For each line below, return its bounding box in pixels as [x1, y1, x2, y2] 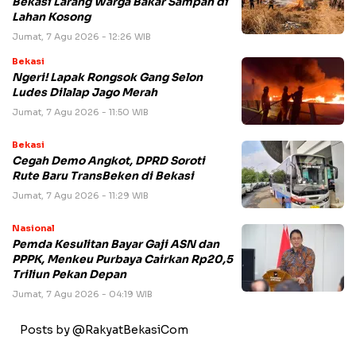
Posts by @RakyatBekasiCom [20, 322, 188, 337]
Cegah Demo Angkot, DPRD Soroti [12, 153, 205, 168]
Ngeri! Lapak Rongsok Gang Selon [12, 70, 203, 84]
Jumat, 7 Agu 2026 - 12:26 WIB [12, 30, 151, 42]
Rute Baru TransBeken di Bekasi [12, 168, 194, 183]
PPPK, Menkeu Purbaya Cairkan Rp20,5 [12, 252, 233, 266]
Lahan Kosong [12, 10, 91, 24]
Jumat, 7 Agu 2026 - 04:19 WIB [12, 288, 153, 300]
